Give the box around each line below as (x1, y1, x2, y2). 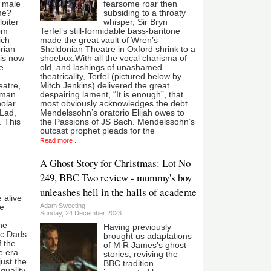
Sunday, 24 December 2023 (39, 209, 122, 217)
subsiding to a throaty (103, 8, 186, 18)
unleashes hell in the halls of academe (39, 184, 197, 199)
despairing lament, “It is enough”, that (39, 90, 183, 100)
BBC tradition (103, 258, 154, 268)
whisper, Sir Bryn (103, 18, 168, 27)
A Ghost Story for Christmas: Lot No (39, 155, 191, 170)
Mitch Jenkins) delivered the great (39, 81, 169, 91)
